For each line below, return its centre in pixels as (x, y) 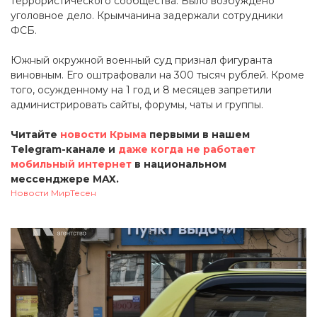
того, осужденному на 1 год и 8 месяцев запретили (141, 90)
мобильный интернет (71, 165)
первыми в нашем (198, 135)
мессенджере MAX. (69, 179)
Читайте (35, 135)
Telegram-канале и (64, 150)
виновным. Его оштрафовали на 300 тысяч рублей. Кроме (157, 75)
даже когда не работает (187, 150)
